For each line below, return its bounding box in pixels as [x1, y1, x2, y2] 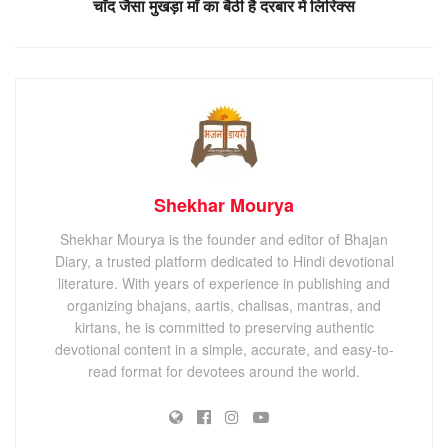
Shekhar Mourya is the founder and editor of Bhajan [60, 228, 388, 249]
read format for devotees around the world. [88, 360, 360, 381]
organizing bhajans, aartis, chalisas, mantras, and [67, 294, 381, 315]
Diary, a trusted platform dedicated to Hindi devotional [54, 250, 394, 271]
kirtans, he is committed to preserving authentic [74, 316, 374, 337]
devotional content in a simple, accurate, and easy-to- [54, 338, 394, 359]
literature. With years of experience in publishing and [58, 272, 390, 293]
